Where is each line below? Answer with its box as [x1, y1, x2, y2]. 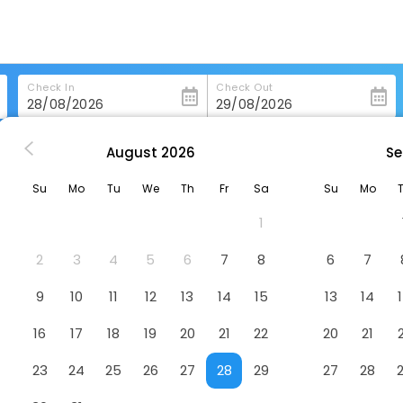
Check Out [216, 80, 273, 94]
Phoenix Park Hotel [63, 143, 168, 158]
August [105, 142, 157, 162]
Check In [27, 80, 75, 94]
